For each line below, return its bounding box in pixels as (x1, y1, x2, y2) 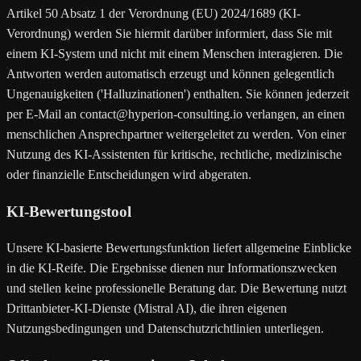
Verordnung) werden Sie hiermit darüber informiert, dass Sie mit (6, 26, 332, 40)
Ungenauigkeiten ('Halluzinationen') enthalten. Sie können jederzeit (6, 86, 349, 101)
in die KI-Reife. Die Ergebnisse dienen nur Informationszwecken (6, 261, 337, 276)
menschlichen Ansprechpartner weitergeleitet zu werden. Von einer (6, 127, 346, 141)
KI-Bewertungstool (6, 202, 131, 220)
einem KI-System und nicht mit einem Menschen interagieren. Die (6, 46, 342, 60)
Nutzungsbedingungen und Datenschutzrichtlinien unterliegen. (6, 322, 324, 336)
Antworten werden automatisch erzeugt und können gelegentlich (6, 66, 334, 81)
